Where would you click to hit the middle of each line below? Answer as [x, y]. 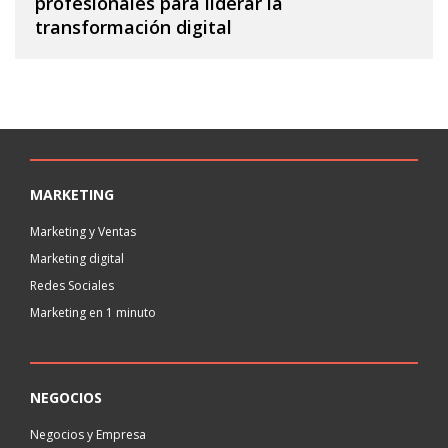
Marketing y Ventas [83, 231]
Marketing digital [77, 258]
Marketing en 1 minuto [93, 312]
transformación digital [133, 26]
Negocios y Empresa [88, 434]
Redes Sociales [72, 285]
